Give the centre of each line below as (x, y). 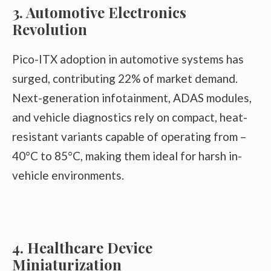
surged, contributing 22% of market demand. (125, 79)
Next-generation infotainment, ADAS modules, (132, 98)
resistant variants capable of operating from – (129, 137)
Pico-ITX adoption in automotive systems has (128, 59)
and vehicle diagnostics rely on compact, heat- (130, 117)
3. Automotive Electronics (99, 12)
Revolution (50, 29)
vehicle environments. (68, 175)
